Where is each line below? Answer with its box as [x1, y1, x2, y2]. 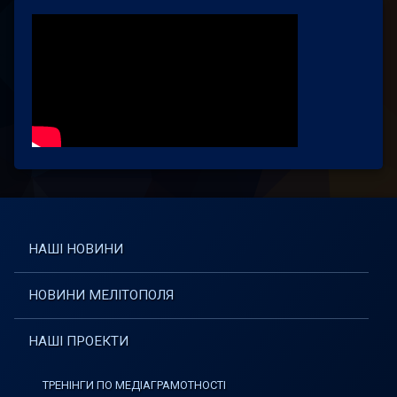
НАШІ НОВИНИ [28, 241, 123, 257]
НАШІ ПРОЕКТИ [28, 333, 128, 349]
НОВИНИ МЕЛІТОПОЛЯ [28, 287, 174, 303]
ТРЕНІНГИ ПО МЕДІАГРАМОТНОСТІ [43, 378, 226, 392]
